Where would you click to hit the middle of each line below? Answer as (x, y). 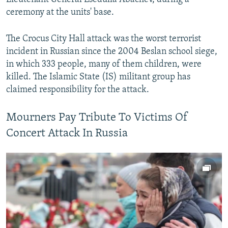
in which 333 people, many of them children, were (104, 64)
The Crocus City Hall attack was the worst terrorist (104, 39)
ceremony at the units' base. (60, 12)
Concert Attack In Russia (67, 133)
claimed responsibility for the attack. (78, 90)
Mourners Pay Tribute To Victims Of (97, 118)
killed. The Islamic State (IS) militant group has (98, 77)
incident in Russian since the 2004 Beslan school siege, (112, 51)
